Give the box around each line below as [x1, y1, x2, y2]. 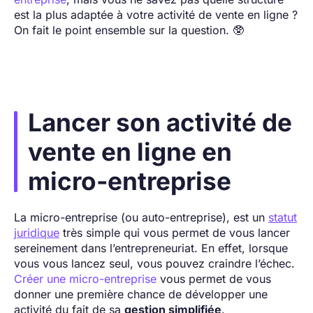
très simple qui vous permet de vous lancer [59, 225, 290, 240]
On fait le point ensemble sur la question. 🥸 [14, 22, 244, 37]
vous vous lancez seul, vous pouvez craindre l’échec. [14, 256, 295, 270]
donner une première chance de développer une [14, 286, 268, 301]
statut [268, 210, 297, 224]
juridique [14, 225, 59, 240]
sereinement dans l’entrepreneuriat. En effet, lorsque [14, 240, 288, 255]
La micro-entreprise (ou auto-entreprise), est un [14, 210, 268, 224]
